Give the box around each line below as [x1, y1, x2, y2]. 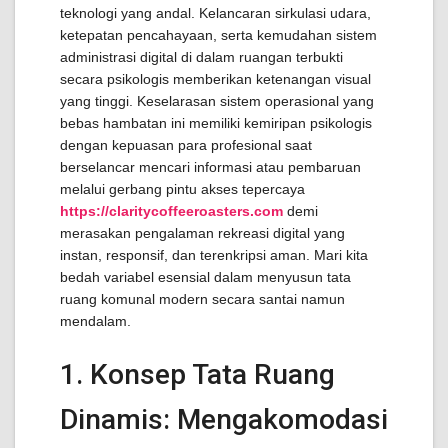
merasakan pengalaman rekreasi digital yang [60, 225, 345, 241]
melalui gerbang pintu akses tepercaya [60, 181, 305, 197]
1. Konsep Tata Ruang [60, 358, 335, 391]
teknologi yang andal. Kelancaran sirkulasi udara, [60, 5, 371, 21]
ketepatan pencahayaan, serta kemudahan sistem [60, 27, 377, 43]
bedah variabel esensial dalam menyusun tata [60, 269, 351, 285]
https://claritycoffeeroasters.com [60, 203, 283, 219]
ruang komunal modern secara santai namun [60, 291, 345, 307]
